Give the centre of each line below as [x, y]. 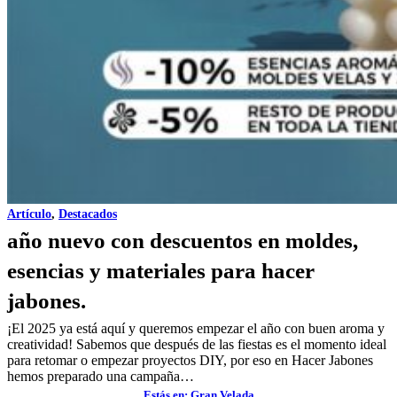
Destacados [88, 214]
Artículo [29, 214]
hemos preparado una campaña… [101, 376]
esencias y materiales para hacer [161, 271]
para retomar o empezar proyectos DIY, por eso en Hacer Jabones [190, 360]
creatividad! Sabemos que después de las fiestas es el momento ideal [197, 344]
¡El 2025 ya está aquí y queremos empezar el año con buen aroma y [196, 328]
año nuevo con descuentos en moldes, [183, 241]
